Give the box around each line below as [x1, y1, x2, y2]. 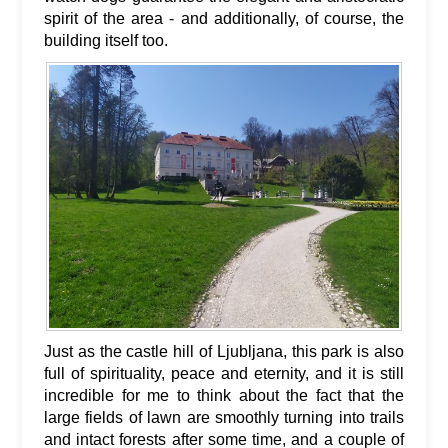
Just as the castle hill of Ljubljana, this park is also [44, 342, 404, 360]
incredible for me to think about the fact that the [44, 386, 404, 404]
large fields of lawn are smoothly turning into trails [44, 408, 404, 426]
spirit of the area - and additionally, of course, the [44, 9, 404, 27]
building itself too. [44, 31, 168, 49]
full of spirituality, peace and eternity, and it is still [44, 364, 404, 382]
